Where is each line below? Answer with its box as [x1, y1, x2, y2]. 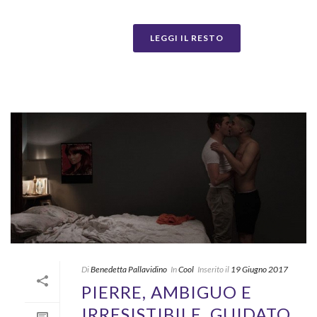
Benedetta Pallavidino [91, 263, 167, 275]
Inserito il [197, 263, 229, 275]
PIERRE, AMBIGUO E [81, 281, 252, 302]
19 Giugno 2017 [231, 263, 288, 275]
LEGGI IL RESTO [150, 33, 224, 44]
